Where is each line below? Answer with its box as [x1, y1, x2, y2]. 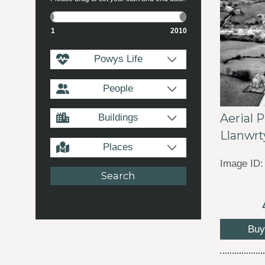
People [103, 82, 134, 93]
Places [103, 141, 134, 152]
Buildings [98, 112, 138, 123]
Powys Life [93, 53, 143, 64]
